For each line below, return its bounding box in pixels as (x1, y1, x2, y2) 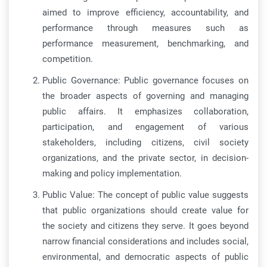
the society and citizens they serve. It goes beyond (42, 221, 249, 231)
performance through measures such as (42, 23, 249, 33)
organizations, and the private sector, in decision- (42, 153, 249, 163)
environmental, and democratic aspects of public (42, 252, 249, 262)
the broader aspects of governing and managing (42, 91, 249, 101)
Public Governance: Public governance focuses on (42, 75, 249, 86)
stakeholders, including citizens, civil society (42, 137, 249, 148)
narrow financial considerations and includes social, (42, 236, 249, 247)
